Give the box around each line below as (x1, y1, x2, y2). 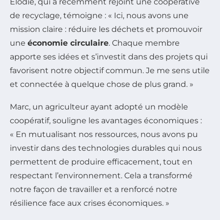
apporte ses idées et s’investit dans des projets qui (10, 52, 208, 62)
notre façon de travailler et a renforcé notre (10, 185, 177, 194)
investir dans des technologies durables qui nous (10, 143, 202, 153)
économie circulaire (27, 38, 109, 48)
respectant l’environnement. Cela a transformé (10, 171, 192, 181)
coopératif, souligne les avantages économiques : (10, 116, 202, 126)
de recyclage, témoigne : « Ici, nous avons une (10, 11, 189, 21)
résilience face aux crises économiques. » (10, 198, 169, 208)
